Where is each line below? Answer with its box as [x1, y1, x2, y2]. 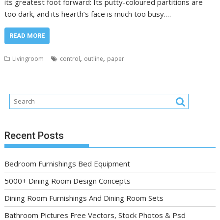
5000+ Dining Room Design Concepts [4, 175, 131, 186]
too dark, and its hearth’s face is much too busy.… [4, 8, 171, 19]
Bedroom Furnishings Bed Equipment [4, 158, 131, 168]
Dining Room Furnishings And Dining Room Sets [4, 192, 164, 203]
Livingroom [12, 54, 44, 63]
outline [84, 54, 104, 63]
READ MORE [9, 31, 45, 39]
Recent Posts [4, 129, 64, 141]
